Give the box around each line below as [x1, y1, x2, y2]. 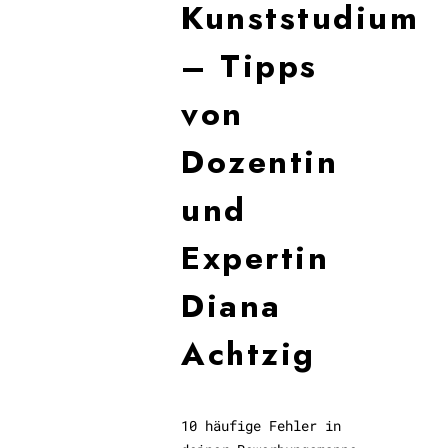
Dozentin [181, 139, 339, 185]
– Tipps [181, 43, 318, 89]
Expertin [181, 235, 330, 281]
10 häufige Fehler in [181, 416, 342, 435]
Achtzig [181, 331, 316, 377]
